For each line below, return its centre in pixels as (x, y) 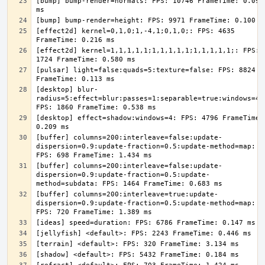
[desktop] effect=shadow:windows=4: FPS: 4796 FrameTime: (150, 118)
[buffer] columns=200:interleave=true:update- (127, 194)
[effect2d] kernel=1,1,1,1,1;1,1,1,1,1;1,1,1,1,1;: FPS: (148, 51)
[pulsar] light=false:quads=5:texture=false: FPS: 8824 (146, 70)
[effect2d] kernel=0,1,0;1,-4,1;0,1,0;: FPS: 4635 (135, 31)
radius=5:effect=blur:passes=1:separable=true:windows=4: (150, 98)
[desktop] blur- (67, 90)
